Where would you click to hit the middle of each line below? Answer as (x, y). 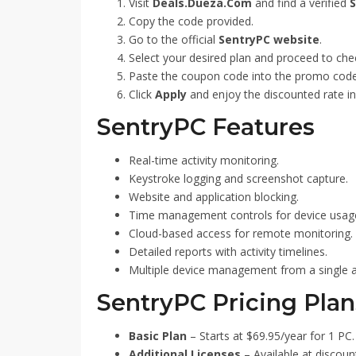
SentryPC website (269, 39)
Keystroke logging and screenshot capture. (238, 178)
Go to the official (174, 39)
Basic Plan (158, 336)
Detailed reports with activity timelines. (228, 252)
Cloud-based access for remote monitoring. (241, 233)
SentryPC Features (206, 127)
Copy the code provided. (191, 21)
